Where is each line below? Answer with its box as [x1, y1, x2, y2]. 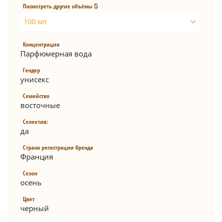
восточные [20, 100, 60, 110]
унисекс [20, 74, 49, 84]
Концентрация [23, 40, 59, 49]
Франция [20, 151, 53, 162]
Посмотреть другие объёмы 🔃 [23, 1, 98, 10]
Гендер [23, 65, 40, 74]
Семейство [23, 91, 50, 100]
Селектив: [23, 117, 48, 126]
